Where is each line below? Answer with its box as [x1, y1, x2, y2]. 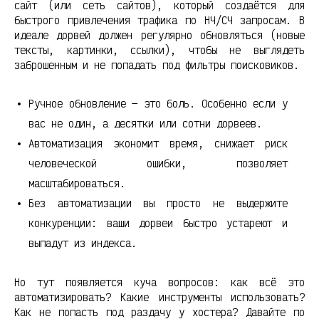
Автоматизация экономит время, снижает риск [28, 136, 288, 150]
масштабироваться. [28, 176, 125, 190]
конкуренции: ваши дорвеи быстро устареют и [28, 216, 288, 230]
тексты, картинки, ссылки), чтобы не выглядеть [14, 43, 305, 57]
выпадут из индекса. [28, 236, 137, 250]
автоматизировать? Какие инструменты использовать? [14, 290, 305, 304]
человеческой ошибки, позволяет [28, 156, 288, 170]
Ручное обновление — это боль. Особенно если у [28, 96, 288, 110]
